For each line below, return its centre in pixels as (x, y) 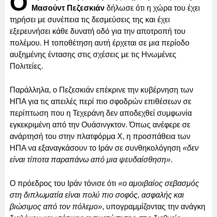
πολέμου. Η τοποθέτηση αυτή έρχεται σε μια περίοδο (100, 43)
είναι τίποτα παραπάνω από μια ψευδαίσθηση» (90, 159)
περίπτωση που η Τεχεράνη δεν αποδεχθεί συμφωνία (101, 113)
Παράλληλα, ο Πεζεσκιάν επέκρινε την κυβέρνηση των (101, 90)
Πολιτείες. (26, 66)
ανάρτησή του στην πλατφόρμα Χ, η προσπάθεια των (100, 136)
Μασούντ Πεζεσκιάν (68, 8)
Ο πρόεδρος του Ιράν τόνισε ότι (64, 183)
